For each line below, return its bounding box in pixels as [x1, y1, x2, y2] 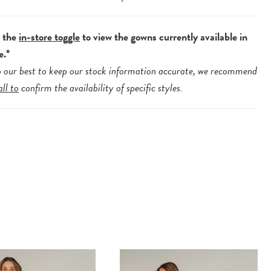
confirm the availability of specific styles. [19, 79, 183, 96]
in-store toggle [19, 28, 80, 45]
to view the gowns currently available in [80, 28, 248, 45]
